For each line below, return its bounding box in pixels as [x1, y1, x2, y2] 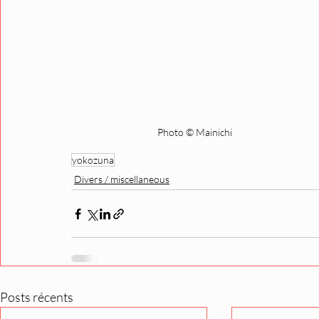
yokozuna [72, 154, 114, 167]
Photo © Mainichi [157, 126, 234, 139]
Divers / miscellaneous [74, 173, 169, 186]
